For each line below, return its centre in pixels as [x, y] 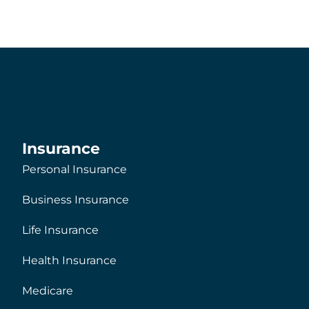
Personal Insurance [74, 169]
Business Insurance [76, 199]
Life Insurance [60, 230]
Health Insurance [69, 260]
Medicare [48, 290]
